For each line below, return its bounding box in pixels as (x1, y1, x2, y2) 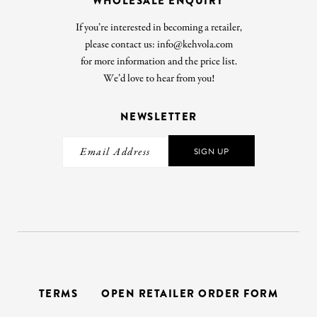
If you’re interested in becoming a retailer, (75, 21, 242, 34)
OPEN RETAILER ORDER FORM (101, 285, 279, 301)
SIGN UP (193, 144, 230, 158)
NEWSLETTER (120, 109, 197, 125)
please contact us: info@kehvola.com (84, 38, 233, 51)
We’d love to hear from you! (103, 72, 214, 85)
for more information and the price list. (80, 55, 237, 68)
